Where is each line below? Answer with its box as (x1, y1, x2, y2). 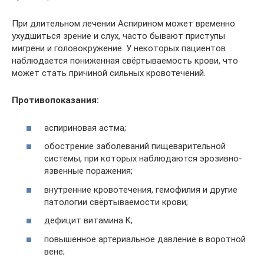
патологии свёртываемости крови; (44, 196, 188, 207)
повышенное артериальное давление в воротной (44, 233, 246, 245)
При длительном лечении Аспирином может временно (12, 18, 235, 29)
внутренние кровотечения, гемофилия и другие (44, 184, 237, 195)
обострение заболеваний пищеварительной (44, 141, 226, 151)
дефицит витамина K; (44, 215, 133, 226)
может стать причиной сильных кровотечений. (12, 68, 206, 78)
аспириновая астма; (44, 122, 126, 133)
